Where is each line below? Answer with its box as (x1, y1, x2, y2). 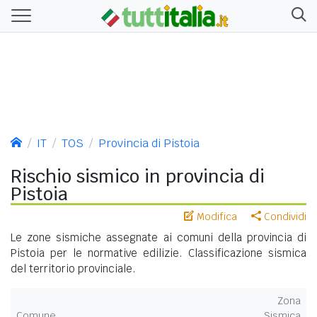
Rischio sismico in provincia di (11, 164, 265, 188)
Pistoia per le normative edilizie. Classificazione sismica (11, 246, 306, 260)
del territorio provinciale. (11, 261, 136, 275)
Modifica (194, 209, 237, 223)
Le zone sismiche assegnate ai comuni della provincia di (11, 230, 306, 244)
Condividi (261, 209, 306, 223)
